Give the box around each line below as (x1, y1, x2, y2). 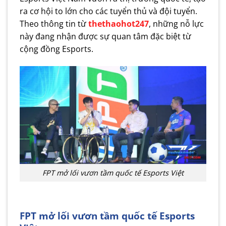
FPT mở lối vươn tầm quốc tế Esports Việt (42, 167, 184, 178)
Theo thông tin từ (20, 18, 88, 30)
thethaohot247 (88, 18, 149, 30)
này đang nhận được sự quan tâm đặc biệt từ (20, 31, 191, 42)
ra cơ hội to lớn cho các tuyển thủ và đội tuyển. (20, 6, 197, 17)
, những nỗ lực (149, 18, 204, 30)
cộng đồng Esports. (20, 43, 93, 55)
